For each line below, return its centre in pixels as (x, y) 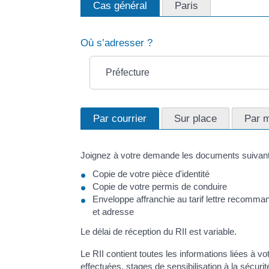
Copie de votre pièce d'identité (151, 174)
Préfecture (127, 72)
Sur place (196, 118)
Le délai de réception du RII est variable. (159, 231)
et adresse (113, 212)
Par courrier (120, 118)
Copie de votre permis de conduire (160, 187)
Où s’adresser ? (117, 43)
